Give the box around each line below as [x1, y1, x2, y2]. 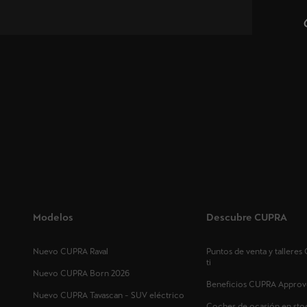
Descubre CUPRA [206, 212, 287, 223]
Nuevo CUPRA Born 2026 [33, 269, 130, 279]
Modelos [33, 212, 73, 223]
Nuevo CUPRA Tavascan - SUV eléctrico [33, 291, 184, 301]
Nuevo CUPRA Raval [33, 247, 108, 257]
